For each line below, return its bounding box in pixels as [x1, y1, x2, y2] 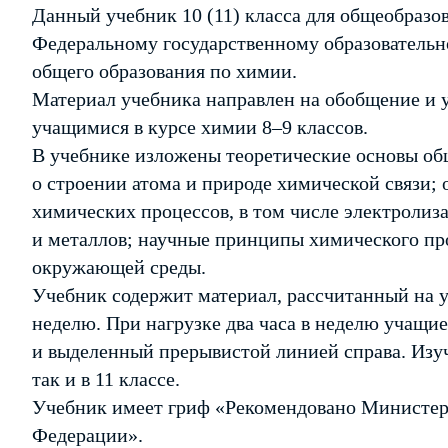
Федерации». [32, 424, 143, 446]
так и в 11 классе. [32, 368, 180, 390]
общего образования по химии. [32, 60, 297, 82]
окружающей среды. [32, 256, 206, 278]
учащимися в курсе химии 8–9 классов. [32, 116, 368, 138]
